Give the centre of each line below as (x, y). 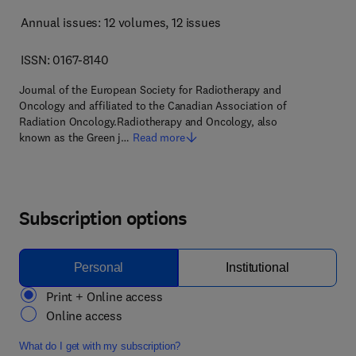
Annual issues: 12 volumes (93, 22)
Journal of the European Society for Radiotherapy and (150, 90)
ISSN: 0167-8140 (65, 60)
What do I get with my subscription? (100, 346)
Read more (159, 137)
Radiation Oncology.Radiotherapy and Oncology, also (148, 122)
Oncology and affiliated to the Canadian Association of (153, 106)
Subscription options (103, 219)
